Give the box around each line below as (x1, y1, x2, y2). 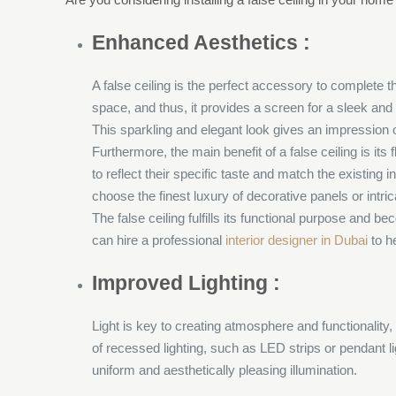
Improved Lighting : (92, 271, 281, 294)
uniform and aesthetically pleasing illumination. (92, 362, 358, 377)
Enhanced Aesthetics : (92, 31, 311, 54)
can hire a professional (92, 232, 226, 247)
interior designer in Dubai (225, 232, 369, 247)
